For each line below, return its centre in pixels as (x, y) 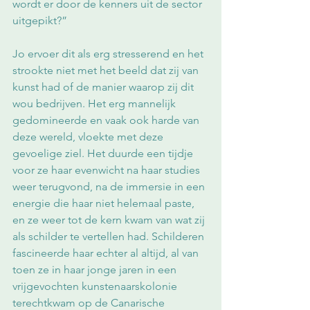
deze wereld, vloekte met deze (89, 137)
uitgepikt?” (40, 20)
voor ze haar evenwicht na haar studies (108, 170)
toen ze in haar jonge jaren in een (96, 270)
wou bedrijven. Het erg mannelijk (95, 103)
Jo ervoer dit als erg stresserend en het (109, 54)
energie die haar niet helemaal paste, (105, 203)
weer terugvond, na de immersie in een (110, 186)
